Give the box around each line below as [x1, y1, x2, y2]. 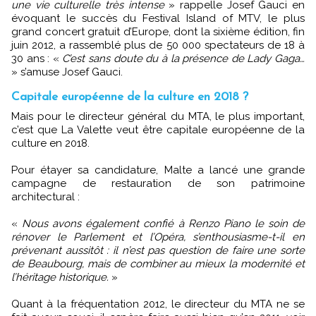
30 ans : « [11, 52, 63, 66]
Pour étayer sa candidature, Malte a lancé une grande [11, 164, 305, 177]
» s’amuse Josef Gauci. [11, 66, 123, 79]
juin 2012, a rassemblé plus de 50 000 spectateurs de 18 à [11, 39, 305, 52]
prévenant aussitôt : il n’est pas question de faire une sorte [11, 244, 305, 257]
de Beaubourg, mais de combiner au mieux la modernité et [11, 257, 305, 271]
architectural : [11, 190, 80, 204]
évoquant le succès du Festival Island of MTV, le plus [11, 12, 305, 25]
